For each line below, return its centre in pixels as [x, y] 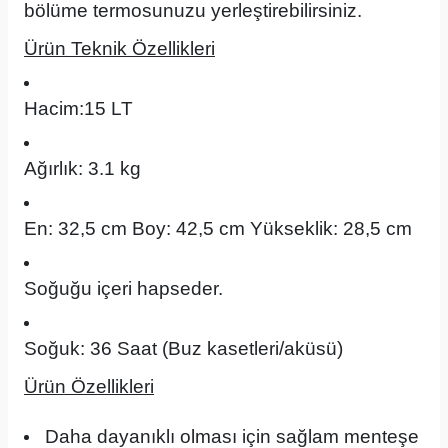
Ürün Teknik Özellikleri [119, 48]
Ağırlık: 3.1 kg [82, 168]
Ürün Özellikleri [89, 386]
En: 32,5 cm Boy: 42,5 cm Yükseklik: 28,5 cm [218, 228]
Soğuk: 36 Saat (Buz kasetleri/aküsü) [183, 348]
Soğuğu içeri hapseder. [123, 288]
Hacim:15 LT [81, 108]
